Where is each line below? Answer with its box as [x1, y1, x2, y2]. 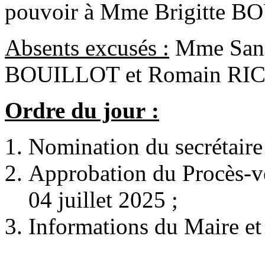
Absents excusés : [5, 35, 169, 61]
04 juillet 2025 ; [28, 187, 178, 213]
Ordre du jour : [5, 98, 159, 124]
